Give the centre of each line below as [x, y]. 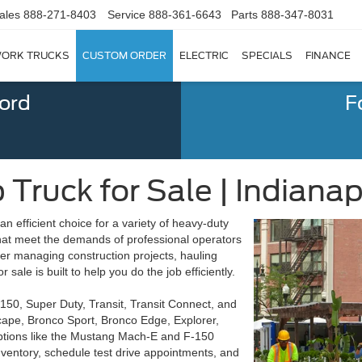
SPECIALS [267, 56]
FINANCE [328, 56]
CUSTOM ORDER [124, 56]
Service [126, 15]
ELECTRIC [204, 56]
